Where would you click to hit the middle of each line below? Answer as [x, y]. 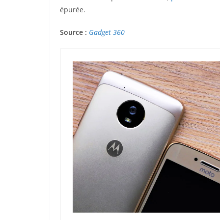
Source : [74, 32]
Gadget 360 [107, 32]
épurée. [73, 10]
